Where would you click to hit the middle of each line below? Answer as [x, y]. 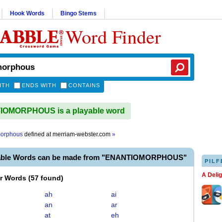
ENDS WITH [39, 85]
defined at [38, 134]
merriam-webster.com [82, 134]
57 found [46, 178]
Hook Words [27, 13]
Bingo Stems [79, 13]
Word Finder [113, 36]
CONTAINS [84, 85]
